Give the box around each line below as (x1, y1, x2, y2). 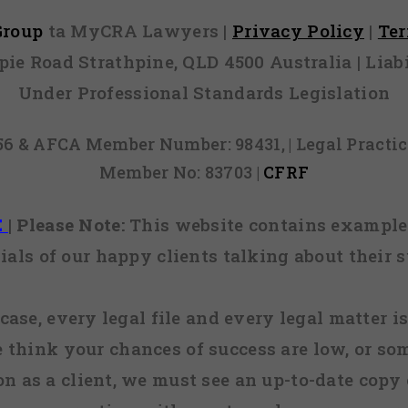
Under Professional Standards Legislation (17, 80, 391, 104)
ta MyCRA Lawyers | (47, 18, 232, 42)
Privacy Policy (231, 18, 364, 42)
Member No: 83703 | (98, 161, 264, 184)
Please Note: (16, 213, 125, 237)
